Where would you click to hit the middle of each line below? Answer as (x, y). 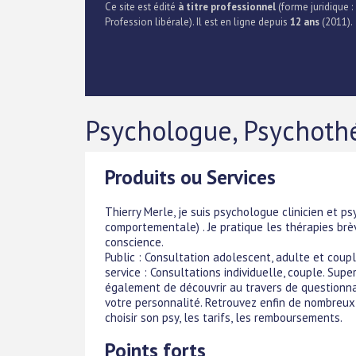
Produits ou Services (190, 177)
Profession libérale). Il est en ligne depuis (197, 22)
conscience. (134, 242)
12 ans (305, 22)
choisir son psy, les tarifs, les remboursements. (224, 317)
